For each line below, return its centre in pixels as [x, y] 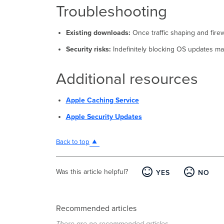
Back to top [73, 142]
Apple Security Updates [104, 117]
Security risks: [88, 49]
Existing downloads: [98, 33]
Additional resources [127, 79]
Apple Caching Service [102, 100]
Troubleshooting [111, 12]
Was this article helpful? [92, 172]
